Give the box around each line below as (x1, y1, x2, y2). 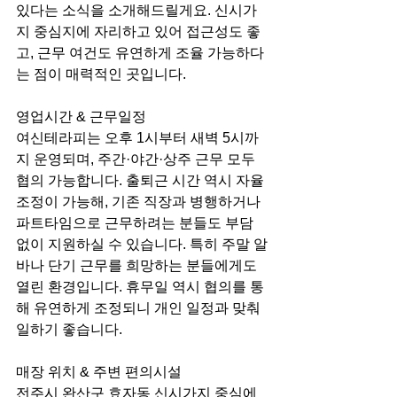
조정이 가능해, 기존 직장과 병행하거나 (16, 194, 264, 209)
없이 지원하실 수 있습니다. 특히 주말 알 (16, 237, 268, 252)
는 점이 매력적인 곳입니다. (16, 66, 186, 82)
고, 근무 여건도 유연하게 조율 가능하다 (16, 45, 264, 60)
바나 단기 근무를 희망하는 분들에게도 (16, 258, 261, 273)
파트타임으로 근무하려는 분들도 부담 (16, 215, 257, 230)
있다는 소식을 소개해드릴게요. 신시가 (16, 3, 257, 18)
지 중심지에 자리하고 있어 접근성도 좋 (16, 24, 261, 39)
